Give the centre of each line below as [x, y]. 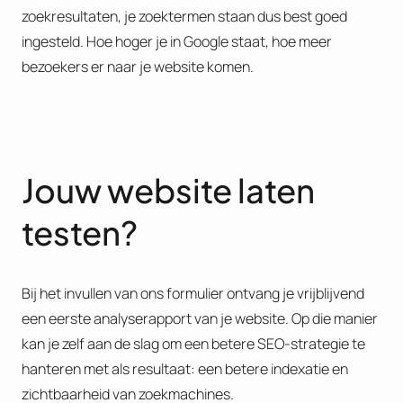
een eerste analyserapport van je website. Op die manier [200, 318]
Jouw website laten [168, 189]
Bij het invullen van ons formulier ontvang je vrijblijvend [193, 293]
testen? [80, 232]
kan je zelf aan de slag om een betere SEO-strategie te [193, 343]
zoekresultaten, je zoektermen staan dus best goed [184, 16]
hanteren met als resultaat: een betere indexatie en [185, 368]
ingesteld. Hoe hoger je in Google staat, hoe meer [177, 41]
